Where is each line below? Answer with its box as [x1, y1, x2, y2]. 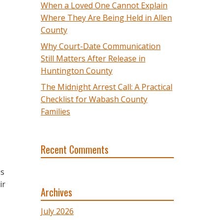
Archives [41, 185, 72, 199]
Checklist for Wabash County [41, 94, 147, 105]
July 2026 [41, 206, 74, 217]
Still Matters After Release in [41, 53, 145, 64]
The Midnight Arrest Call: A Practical [41, 82, 172, 92]
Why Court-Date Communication [41, 41, 161, 52]
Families [41, 106, 70, 117]
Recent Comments [41, 142, 109, 157]
